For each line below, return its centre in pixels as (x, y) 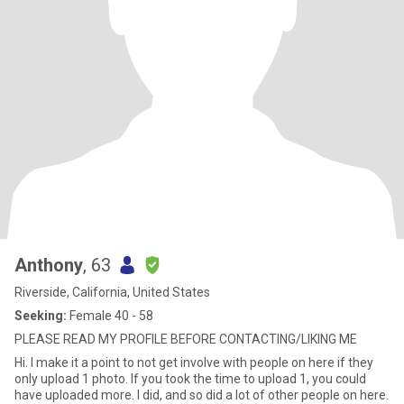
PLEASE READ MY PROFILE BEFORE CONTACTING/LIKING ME (186, 339)
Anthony (49, 265)
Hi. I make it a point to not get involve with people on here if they (194, 363)
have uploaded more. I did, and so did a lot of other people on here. (202, 395)
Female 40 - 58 (110, 316)
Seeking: (41, 316)
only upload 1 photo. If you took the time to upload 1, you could (73, 379)
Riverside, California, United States (112, 292)
